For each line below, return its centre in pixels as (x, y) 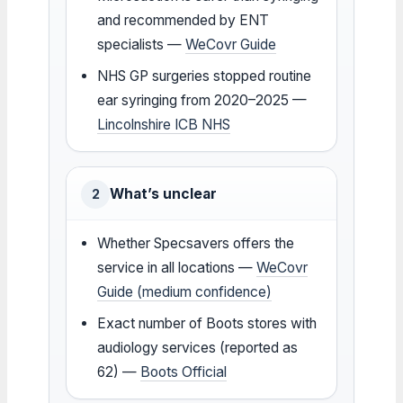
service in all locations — (177, 267)
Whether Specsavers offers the (196, 243)
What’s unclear (163, 193)
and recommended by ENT (184, 20)
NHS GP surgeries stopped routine (205, 76)
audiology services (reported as (198, 347)
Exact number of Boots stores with (207, 323)
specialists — (142, 44)
